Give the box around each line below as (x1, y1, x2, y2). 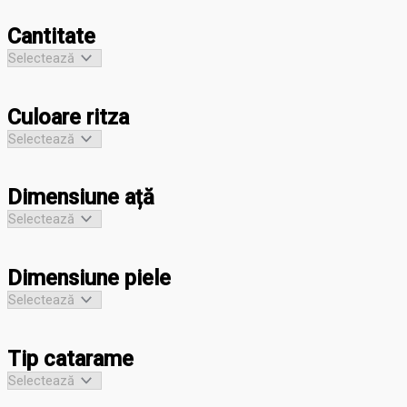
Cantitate (7, 23, 95, 49)
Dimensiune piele (7, 265, 171, 292)
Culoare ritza (7, 104, 129, 130)
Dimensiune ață (7, 184, 154, 211)
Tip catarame (7, 346, 134, 372)
